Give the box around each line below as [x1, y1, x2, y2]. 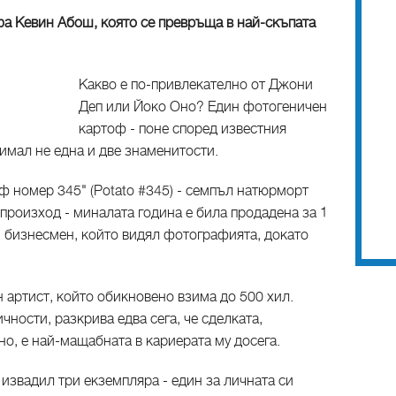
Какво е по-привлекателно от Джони [79, 76, 313, 94]
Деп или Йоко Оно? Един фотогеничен [79, 98, 327, 116]
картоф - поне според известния [79, 120, 286, 138]
